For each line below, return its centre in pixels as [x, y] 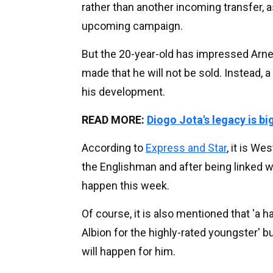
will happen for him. [129, 252]
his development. [123, 92]
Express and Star [186, 148]
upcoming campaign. [132, 26]
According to [114, 148]
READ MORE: [114, 120]
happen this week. [126, 186]
